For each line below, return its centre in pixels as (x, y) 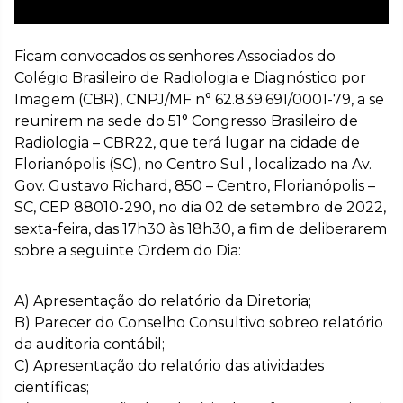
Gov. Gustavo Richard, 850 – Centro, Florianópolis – (195, 186)
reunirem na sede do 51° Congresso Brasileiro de (186, 121)
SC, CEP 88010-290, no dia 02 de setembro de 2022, (200, 208)
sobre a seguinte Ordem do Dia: (128, 251)
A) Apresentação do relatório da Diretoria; (163, 301)
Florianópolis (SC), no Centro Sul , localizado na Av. (193, 165)
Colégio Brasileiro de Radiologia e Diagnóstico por (190, 78)
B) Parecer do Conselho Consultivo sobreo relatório (199, 323)
